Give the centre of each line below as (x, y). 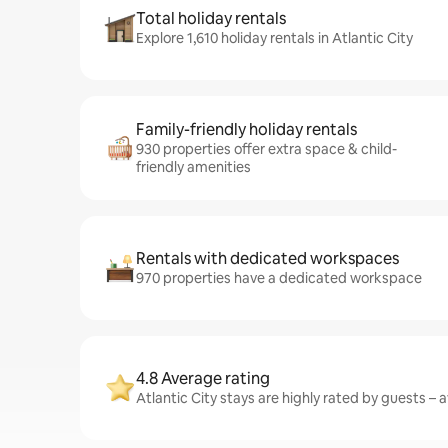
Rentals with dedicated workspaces (267, 258)
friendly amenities (193, 167)
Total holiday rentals (211, 18)
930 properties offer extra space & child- (266, 149)
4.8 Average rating (203, 378)
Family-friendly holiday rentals (246, 129)
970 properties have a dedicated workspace (279, 278)
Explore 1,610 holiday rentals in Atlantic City (274, 38)
